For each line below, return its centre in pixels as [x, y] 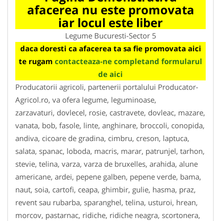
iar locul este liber [110, 22]
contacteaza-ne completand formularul [129, 61]
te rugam [37, 61]
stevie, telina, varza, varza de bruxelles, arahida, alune [107, 164]
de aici [110, 74]
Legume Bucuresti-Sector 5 [110, 35]
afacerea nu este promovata [110, 9]
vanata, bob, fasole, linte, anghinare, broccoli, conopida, [110, 125]
